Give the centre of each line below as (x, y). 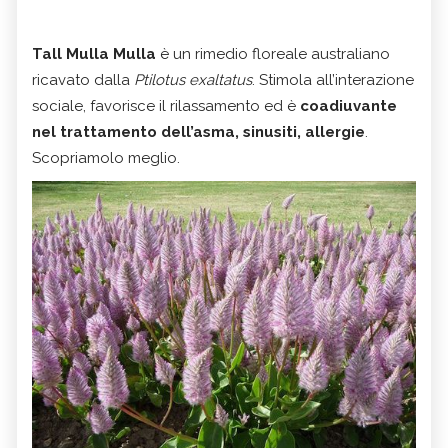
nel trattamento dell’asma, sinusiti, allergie (198, 132)
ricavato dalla (83, 80)
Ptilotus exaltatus (193, 80)
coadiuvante (348, 106)
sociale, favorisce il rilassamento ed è (166, 106)
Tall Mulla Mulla (94, 54)
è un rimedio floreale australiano (273, 54)
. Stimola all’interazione (333, 80)
